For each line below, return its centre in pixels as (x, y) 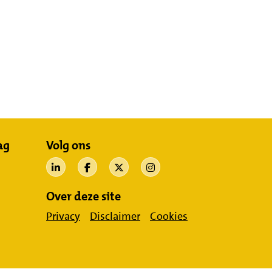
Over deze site (83, 196)
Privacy (63, 216)
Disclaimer (115, 216)
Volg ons (68, 145)
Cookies (169, 216)
